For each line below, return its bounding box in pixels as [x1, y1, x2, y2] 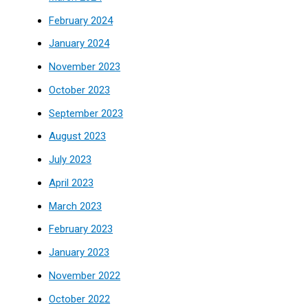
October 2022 [49, 292, 111, 305]
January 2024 [49, 37, 110, 50]
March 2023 [49, 199, 102, 212]
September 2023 [49, 107, 124, 120]
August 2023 [49, 130, 107, 143]
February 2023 [49, 223, 113, 236]
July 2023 [49, 153, 92, 166]
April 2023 [49, 176, 94, 189]
